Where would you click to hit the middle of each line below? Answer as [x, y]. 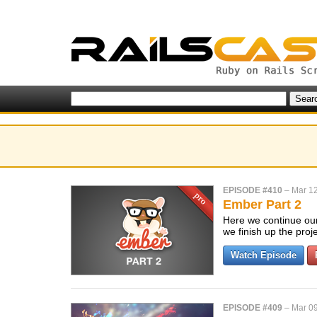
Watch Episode [264, 255]
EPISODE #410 [253, 190]
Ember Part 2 [262, 204]
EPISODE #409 [253, 308]
